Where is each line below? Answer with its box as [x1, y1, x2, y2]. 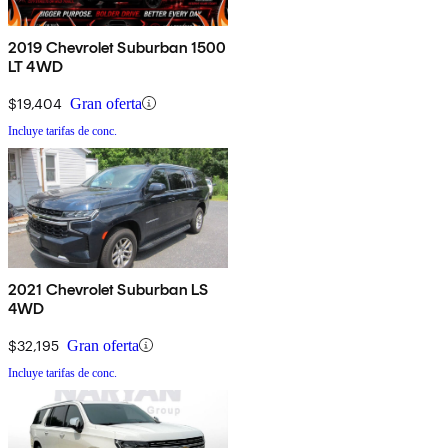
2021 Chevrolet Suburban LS [8, 279, 209, 299]
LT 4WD [8, 56, 63, 76]
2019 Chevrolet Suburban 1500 [8, 37, 227, 57]
